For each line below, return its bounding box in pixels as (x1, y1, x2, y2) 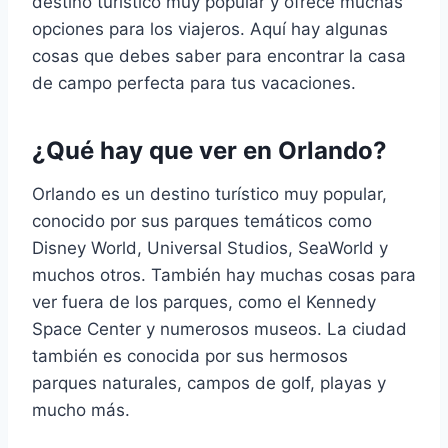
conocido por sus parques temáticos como (32, 210, 372, 231)
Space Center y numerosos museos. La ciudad (32, 318, 407, 339)
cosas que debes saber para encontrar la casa (32, 45, 406, 66)
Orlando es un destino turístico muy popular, (32, 183, 387, 204)
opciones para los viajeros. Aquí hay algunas (32, 18, 388, 39)
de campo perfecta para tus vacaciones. (32, 72, 356, 93)
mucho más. (32, 399, 130, 420)
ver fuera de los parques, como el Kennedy (32, 291, 376, 312)
